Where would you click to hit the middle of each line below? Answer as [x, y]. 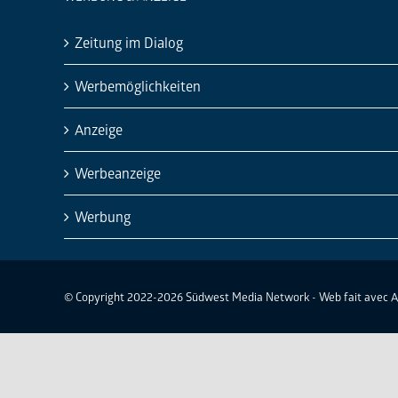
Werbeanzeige [118, 172]
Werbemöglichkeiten [138, 85]
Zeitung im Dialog [129, 42]
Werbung [103, 216]
